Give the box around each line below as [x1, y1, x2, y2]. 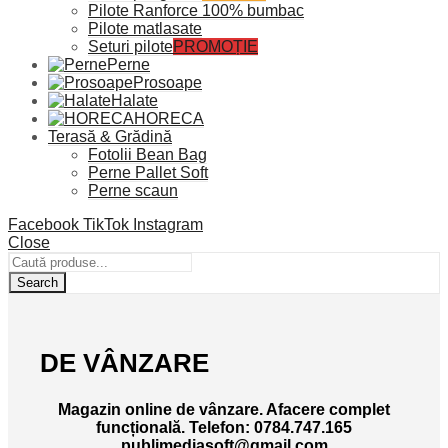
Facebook [8, 216, 79, 234]
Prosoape [133, 74, 202, 92]
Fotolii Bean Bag [88, 146, 207, 164]
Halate [111, 92, 158, 110]
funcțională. [96, 418, 189, 436]
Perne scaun [88, 182, 178, 200]
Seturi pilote [88, 38, 173, 56]
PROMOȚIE [173, 38, 258, 56]
